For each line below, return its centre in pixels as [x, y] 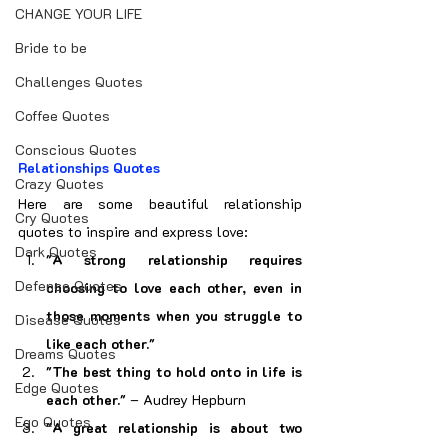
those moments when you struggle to [174, 315]
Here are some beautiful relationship [160, 203]
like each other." [100, 343]
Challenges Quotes [79, 81]
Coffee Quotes [62, 115]
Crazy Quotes [59, 183]
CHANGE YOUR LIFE [78, 13]
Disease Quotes [68, 319]
